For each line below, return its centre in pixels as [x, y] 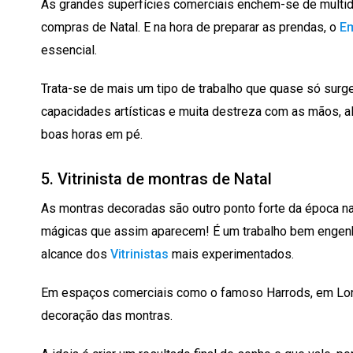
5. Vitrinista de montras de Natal [156, 178]
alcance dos [76, 254]
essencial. [69, 50]
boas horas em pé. [92, 134]
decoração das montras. [107, 315]
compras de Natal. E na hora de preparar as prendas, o [190, 27]
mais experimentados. [231, 254]
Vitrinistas [139, 254]
